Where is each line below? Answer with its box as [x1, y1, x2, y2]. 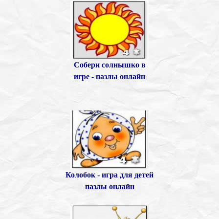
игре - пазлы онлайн [74, 72, 145, 81]
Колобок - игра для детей [66, 171, 153, 179]
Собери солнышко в [73, 61, 146, 69]
